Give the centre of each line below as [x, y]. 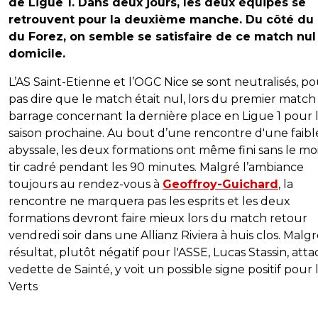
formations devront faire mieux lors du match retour [158, 219]
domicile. [37, 54]
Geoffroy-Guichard [220, 185]
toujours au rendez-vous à [86, 185]
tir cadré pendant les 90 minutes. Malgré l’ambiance [156, 168]
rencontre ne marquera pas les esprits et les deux [149, 202]
